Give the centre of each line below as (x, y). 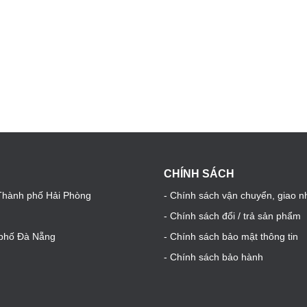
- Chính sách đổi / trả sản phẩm (232, 216)
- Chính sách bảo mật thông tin (231, 236)
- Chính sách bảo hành (213, 257)
